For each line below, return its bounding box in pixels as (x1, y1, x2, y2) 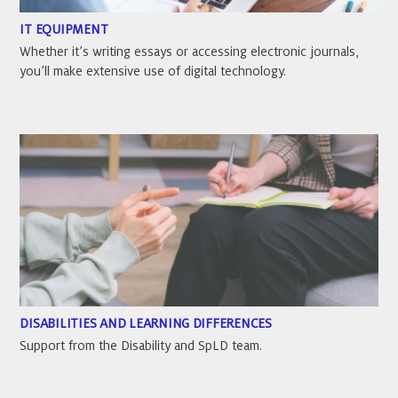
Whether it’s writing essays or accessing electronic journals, (20, 44, 360, 60)
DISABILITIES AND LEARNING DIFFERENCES (20, 315, 272, 330)
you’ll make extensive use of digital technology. (20, 64, 287, 79)
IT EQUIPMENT (20, 22, 108, 37)
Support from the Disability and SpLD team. (20, 338, 263, 353)
